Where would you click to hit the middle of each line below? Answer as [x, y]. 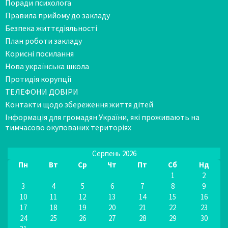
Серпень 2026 [114, 153]
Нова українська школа [47, 66]
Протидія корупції [38, 79]
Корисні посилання [39, 53]
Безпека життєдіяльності [51, 28]
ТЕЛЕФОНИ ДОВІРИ [42, 91]
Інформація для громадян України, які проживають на [102, 117]
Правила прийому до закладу [58, 15]
